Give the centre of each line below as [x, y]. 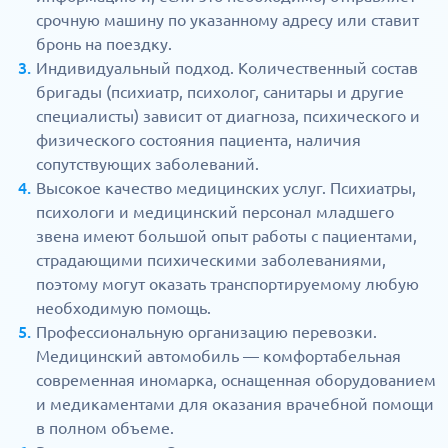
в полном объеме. [105, 428]
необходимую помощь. [123, 308]
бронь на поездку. [104, 44]
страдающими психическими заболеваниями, [211, 260]
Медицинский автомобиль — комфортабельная [218, 356]
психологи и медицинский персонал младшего [215, 212]
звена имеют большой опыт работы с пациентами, [226, 236]
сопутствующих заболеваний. [147, 164]
